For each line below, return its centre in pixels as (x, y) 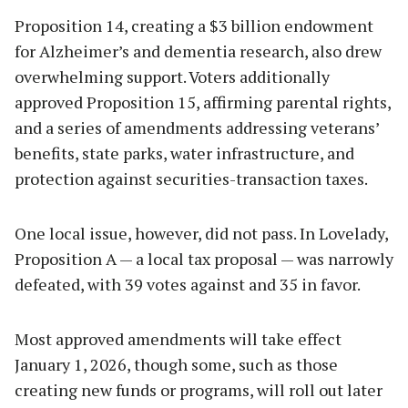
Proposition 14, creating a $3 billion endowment (194, 25)
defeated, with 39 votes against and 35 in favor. (188, 284)
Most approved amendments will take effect (178, 338)
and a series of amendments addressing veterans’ (197, 127)
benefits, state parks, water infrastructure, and (184, 153)
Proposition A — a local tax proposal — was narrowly (204, 258)
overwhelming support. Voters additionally (172, 76)
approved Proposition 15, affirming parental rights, (203, 102)
